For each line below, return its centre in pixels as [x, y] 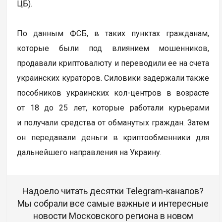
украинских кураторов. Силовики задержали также [113, 78]
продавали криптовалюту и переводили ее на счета [113, 63]
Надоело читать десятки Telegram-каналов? [113, 191]
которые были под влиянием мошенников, [113, 49]
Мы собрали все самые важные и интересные [113, 204]
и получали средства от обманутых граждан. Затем [113, 123]
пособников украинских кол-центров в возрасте [113, 93]
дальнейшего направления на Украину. [89, 153]
